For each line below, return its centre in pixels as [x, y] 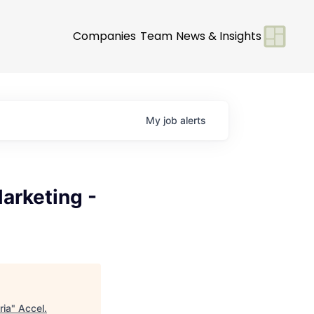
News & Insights [219, 36]
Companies [104, 36]
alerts [193, 120]
